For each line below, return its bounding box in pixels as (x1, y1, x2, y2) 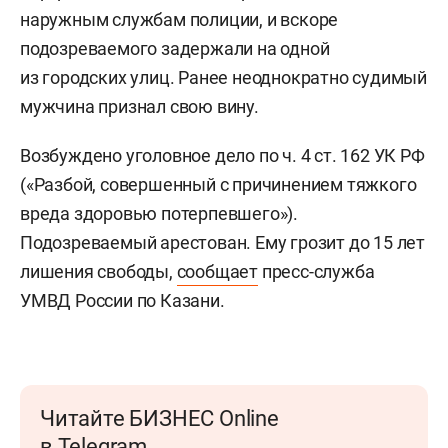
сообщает (176, 261, 259, 282)
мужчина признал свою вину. (20, 96, 259, 117)
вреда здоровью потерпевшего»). (20, 203, 298, 224)
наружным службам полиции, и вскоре (20, 9, 339, 30)
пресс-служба (258, 261, 375, 282)
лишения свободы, (20, 261, 177, 282)
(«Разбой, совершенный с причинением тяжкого (20, 174, 417, 195)
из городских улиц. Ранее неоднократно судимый (20, 67, 427, 88)
